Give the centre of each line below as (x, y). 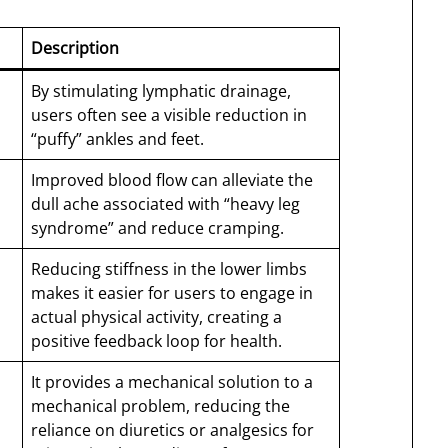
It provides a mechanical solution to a (172, 382)
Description (75, 48)
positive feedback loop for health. (157, 341)
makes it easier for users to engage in (172, 293)
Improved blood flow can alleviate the (172, 180)
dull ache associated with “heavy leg (166, 204)
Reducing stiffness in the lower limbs (169, 269)
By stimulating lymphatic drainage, (161, 91)
